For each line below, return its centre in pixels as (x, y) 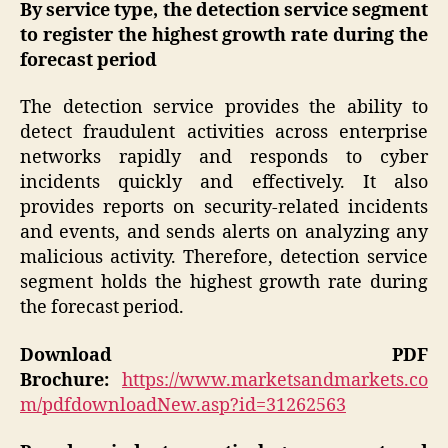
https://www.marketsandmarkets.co (275, 380)
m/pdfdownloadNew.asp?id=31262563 (183, 405)
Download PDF (224, 355)
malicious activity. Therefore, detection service (224, 258)
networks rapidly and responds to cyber (224, 158)
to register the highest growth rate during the (224, 35)
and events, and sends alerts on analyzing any (224, 233)
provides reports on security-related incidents (224, 208)
